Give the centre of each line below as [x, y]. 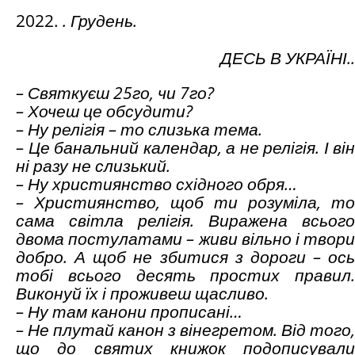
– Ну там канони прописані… [129, 312]
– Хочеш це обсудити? [104, 111]
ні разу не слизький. [93, 166]
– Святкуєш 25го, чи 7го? [115, 93]
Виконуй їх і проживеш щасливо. [142, 294]
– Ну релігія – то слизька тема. [139, 130]
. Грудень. [100, 21]
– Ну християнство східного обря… [157, 184]
